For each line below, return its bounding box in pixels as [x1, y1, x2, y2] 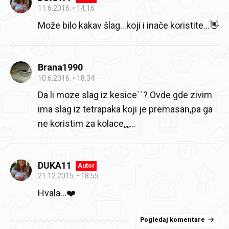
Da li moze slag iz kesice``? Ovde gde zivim [38, 89, 212, 100]
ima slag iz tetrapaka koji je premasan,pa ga [38, 104, 213, 114]
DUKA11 [38, 160, 72, 171]
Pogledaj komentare [140, 216, 205, 223]
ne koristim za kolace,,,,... [38, 118, 136, 129]
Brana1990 [38, 61, 83, 73]
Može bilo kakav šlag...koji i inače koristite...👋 [38, 20, 219, 31]
